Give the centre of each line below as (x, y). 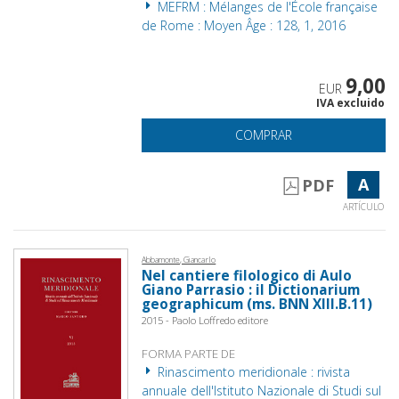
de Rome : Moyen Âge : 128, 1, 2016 (244, 25)
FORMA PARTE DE (189, 353)
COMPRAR (264, 134)
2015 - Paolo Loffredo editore (205, 320)
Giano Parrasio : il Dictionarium (251, 289)
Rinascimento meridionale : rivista (252, 371)
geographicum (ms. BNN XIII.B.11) (257, 304)
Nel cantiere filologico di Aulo (247, 275)
